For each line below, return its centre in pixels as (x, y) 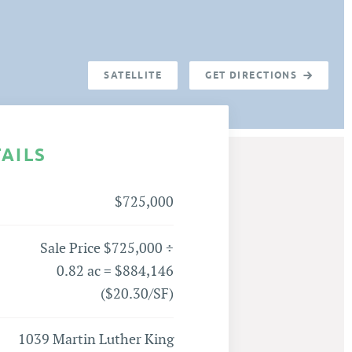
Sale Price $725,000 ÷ (107, 248)
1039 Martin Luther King (96, 339)
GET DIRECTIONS (251, 75)
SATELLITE (133, 75)
